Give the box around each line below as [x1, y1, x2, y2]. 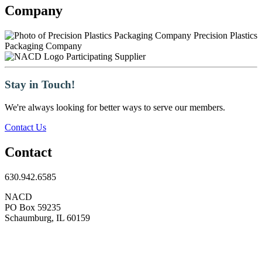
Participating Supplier [66, 51, 146, 61]
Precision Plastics [191, 30, 257, 40]
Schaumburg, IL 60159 [5, 212, 90, 223]
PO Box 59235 [5, 202, 61, 212]
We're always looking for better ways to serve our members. [5, 102, 225, 113]
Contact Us [5, 122, 46, 133]
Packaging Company [5, 40, 82, 51]
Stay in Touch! [5, 78, 78, 91]
